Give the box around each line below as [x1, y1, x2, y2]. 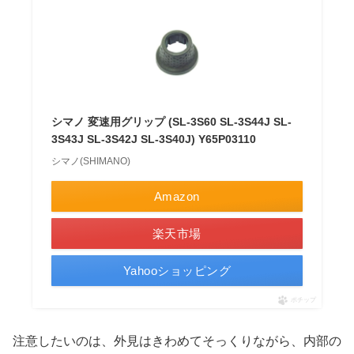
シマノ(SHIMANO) [51, 156, 130, 168]
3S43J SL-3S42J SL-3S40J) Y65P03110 [51, 133, 256, 146]
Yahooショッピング [122, 264, 232, 278]
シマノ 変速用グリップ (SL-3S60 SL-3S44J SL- [51, 115, 292, 129]
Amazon [153, 190, 200, 204]
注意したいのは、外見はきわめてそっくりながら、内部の [13, 334, 341, 348]
